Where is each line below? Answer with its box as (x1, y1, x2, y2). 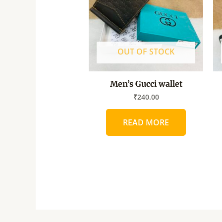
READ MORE (123, 116, 169, 128)
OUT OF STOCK (117, 46, 175, 57)
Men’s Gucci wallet (110, 78, 182, 89)
